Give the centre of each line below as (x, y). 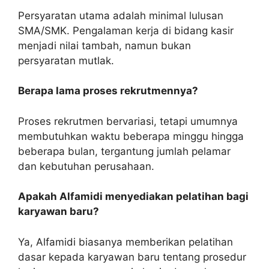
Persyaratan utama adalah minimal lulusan (121, 15)
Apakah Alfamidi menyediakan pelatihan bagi (133, 197)
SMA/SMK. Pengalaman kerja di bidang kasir (126, 30)
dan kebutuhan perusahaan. (86, 166)
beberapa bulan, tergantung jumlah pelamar (124, 151)
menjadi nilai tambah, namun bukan (104, 45)
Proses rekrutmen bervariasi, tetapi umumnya (128, 121)
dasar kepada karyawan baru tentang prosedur (132, 257)
